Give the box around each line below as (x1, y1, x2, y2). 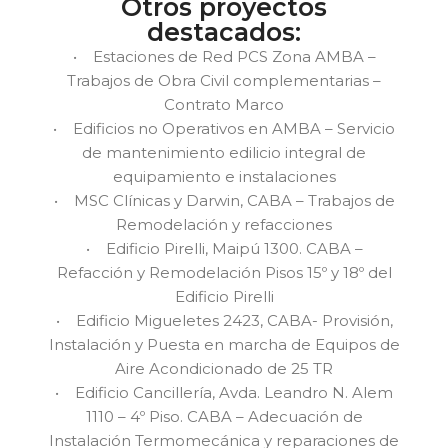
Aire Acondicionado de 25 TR (115, 359, 333, 379)
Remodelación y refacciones (116, 215, 332, 235)
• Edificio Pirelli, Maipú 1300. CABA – (85, 239, 363, 259)
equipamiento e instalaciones (112, 167, 336, 187)
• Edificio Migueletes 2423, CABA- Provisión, (55, 311, 393, 331)
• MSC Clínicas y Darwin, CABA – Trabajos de (53, 191, 395, 211)
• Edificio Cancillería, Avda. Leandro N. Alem (55, 383, 393, 403)
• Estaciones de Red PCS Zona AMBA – (72, 47, 376, 67)
